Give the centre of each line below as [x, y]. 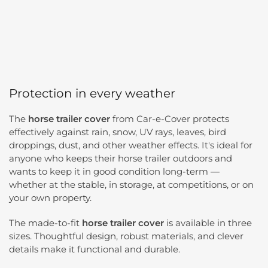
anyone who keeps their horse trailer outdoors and [121, 158]
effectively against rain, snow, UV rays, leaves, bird [118, 132]
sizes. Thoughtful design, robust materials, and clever [126, 236]
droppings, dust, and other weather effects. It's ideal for [131, 145]
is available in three [208, 223]
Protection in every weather [92, 93]
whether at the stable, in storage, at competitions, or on [131, 185]
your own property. [50, 198]
